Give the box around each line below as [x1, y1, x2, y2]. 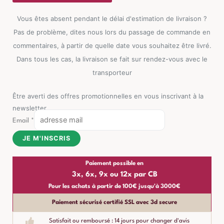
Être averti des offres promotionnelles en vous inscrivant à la [12, 92, 203, 100]
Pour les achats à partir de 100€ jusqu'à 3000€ [48, 183, 180, 189]
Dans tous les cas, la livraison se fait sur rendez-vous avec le [16, 55, 207, 63]
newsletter [12, 104, 46, 112]
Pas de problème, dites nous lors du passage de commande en [13, 28, 210, 36]
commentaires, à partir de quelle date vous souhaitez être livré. [12, 41, 211, 50]
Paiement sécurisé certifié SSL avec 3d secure [52, 199, 177, 205]
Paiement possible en [85, 160, 143, 166]
